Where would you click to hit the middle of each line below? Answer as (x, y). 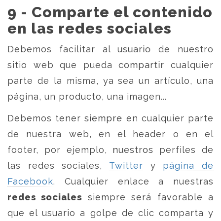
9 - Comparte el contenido (110, 12)
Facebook (30, 181)
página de (188, 166)
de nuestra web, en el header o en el (110, 134)
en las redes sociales (90, 28)
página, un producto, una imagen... (87, 96)
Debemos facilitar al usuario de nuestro (110, 49)
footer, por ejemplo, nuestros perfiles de (110, 150)
